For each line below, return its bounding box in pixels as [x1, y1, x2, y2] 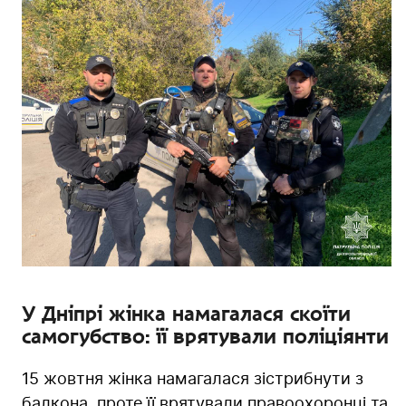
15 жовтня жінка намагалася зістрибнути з [22, 369, 363, 389]
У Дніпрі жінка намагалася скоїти [22, 302, 351, 326]
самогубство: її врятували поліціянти [22, 324, 389, 349]
